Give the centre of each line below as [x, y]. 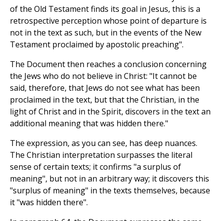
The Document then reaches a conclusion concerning [108, 64]
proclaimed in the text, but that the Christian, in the [105, 100]
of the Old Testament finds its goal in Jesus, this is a [105, 9]
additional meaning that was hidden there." [89, 124]
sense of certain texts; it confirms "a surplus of [95, 167]
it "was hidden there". [49, 203]
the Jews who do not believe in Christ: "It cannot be [103, 76]
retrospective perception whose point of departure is [108, 21]
